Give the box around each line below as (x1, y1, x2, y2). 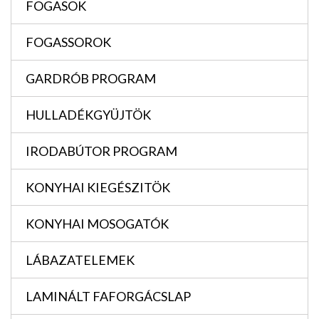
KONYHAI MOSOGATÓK (26, 216, 169, 232)
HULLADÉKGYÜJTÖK (26, 107, 151, 123)
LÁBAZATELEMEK (26, 252, 135, 268)
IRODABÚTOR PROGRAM (26, 143, 177, 159)
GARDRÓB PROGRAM (26, 70, 156, 87)
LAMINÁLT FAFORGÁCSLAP (26, 288, 191, 305)
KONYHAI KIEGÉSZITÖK (26, 179, 170, 196)
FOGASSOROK (26, 34, 111, 51)
